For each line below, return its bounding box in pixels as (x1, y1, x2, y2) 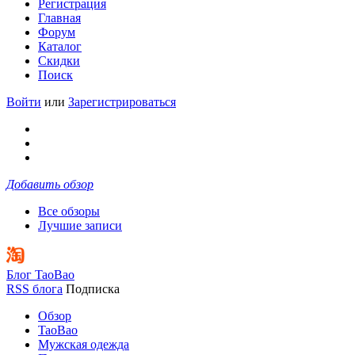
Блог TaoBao (6, 268, 74, 281)
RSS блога (6, 282, 63, 296)
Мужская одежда (38, 338, 129, 351)
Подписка (66, 282, 120, 296)
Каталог (38, 40, 82, 53)
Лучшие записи (38, 219, 122, 232)
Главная (38, 11, 81, 25)
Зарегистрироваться (68, 95, 176, 109)
